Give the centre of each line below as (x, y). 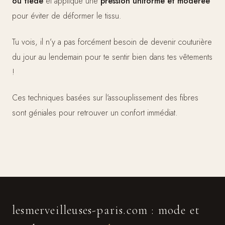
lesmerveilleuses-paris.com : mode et (106, 210)
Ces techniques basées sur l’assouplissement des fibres (105, 98)
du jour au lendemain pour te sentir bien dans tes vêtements (112, 57)
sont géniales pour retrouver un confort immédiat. (95, 113)
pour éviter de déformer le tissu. (67, 16)
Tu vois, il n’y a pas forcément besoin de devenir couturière (112, 42)
